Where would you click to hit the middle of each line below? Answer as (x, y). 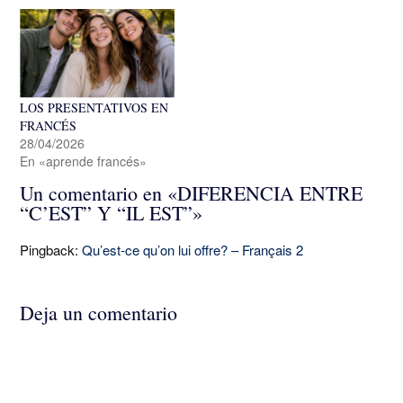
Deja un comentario (99, 312)
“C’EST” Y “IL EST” (106, 212)
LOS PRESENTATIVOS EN (94, 107)
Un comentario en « (99, 193)
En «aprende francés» (83, 161)
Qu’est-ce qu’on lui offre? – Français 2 (193, 249)
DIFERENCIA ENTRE (270, 193)
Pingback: (51, 249)
